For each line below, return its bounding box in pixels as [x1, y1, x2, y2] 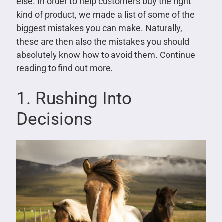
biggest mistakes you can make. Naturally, [16, 22, 182, 33]
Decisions [16, 109, 92, 129]
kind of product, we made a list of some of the [16, 9, 195, 20]
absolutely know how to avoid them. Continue [16, 49, 195, 60]
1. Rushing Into [16, 88, 132, 109]
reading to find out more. [16, 62, 113, 73]
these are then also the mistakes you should [16, 36, 189, 47]
